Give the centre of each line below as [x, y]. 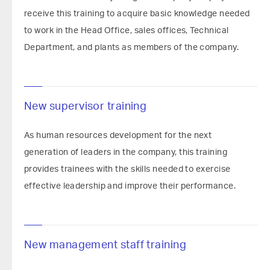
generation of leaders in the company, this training [126, 152]
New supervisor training [86, 107]
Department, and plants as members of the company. [132, 48]
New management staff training [105, 245]
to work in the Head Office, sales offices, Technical [127, 31]
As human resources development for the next [118, 136]
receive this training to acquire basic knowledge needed [137, 14]
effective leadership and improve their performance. [130, 186]
